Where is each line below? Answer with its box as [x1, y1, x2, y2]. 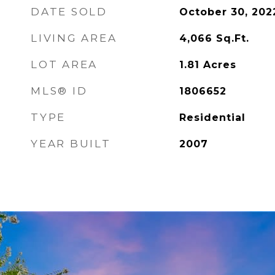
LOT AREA [31, 58, 98, 71]
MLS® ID [31, 85, 88, 97]
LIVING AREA [31, 32, 117, 44]
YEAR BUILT [31, 137, 111, 150]
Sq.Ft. [215, 33, 249, 44]
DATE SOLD [31, 6, 107, 18]
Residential [179, 112, 246, 123]
